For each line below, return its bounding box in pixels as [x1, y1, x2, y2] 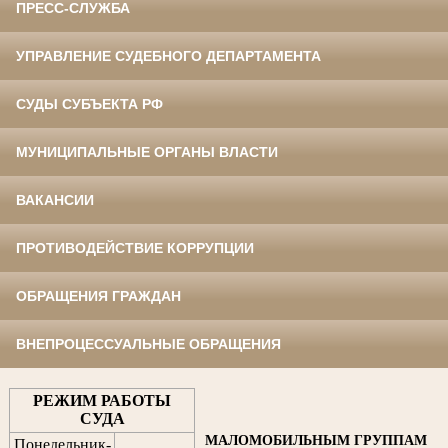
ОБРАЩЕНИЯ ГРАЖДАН [16, 288, 181, 305]
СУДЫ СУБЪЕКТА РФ [16, 96, 163, 113]
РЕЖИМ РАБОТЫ [33, 392, 171, 410]
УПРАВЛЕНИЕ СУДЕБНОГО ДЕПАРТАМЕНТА [16, 48, 321, 65]
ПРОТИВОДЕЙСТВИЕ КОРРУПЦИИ [16, 240, 254, 257]
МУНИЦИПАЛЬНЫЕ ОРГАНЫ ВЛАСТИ [16, 144, 278, 161]
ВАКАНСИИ [16, 192, 94, 209]
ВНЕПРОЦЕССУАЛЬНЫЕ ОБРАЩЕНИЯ [16, 336, 281, 353]
